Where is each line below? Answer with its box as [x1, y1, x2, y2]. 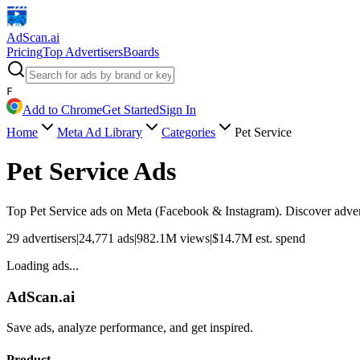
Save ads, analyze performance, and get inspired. [6, 321, 253, 335]
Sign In [159, 103, 196, 117]
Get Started [102, 103, 159, 117]
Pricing [6, 45, 43, 59]
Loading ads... [6, 258, 79, 272]
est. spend [252, 231, 305, 245]
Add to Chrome [22, 103, 102, 117]
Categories [162, 125, 215, 139]
